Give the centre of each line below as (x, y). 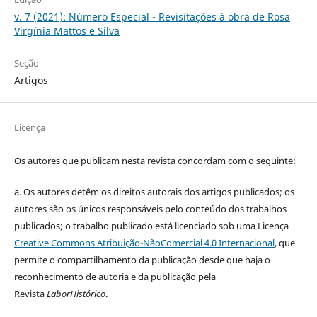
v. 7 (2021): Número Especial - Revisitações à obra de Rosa (152, 16)
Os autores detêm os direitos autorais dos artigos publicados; (154, 191)
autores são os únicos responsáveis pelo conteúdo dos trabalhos (150, 208)
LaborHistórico (76, 293)
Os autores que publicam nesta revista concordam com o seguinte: (155, 160)
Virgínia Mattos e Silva (67, 30)
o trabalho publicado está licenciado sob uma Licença (177, 225)
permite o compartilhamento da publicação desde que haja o (142, 259)
